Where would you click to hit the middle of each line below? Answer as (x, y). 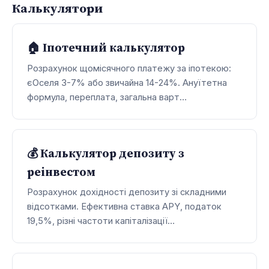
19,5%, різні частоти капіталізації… (101, 221)
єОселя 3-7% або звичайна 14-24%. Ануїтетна (127, 83)
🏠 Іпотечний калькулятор (106, 48)
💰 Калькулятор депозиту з (106, 153)
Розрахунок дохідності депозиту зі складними (127, 192)
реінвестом (61, 171)
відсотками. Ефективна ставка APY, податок (124, 206)
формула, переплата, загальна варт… (107, 97)
